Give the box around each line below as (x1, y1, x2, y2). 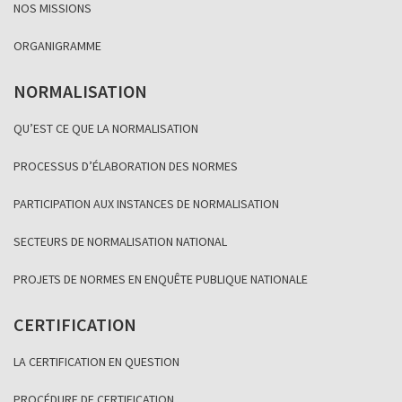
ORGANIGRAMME (13, 38, 101, 55)
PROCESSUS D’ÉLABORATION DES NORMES (13, 158, 238, 175)
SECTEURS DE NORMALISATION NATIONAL (13, 233, 227, 250)
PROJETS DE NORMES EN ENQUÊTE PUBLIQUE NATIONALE (13, 271, 308, 288)
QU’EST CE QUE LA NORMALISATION (13, 120, 198, 137)
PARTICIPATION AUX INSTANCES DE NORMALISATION (13, 196, 279, 213)
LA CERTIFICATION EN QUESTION (13, 354, 179, 371)
